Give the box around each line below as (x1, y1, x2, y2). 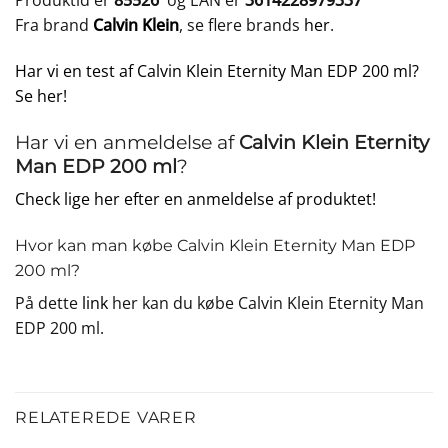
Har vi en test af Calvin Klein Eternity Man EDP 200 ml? (15, 59, 419, 82)
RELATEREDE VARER (15, 407, 197, 427)
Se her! (15, 84, 67, 107)
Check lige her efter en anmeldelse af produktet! (15, 188, 376, 211)
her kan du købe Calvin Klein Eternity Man (108, 292, 424, 315)
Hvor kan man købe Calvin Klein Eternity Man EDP (15, 236, 415, 256)
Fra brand (15, 14, 93, 37)
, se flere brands (179, 14, 304, 37)
